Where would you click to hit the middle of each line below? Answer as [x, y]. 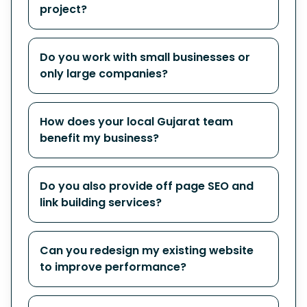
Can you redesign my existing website [147, 250]
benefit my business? [99, 138]
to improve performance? [113, 267]
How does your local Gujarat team [136, 122]
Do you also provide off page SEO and [147, 186]
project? [63, 9]
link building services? [101, 202]
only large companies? [104, 74]
